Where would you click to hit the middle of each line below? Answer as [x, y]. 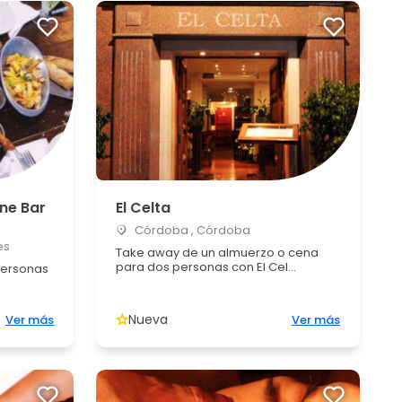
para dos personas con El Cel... [206, 267]
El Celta [144, 208]
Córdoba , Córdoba [192, 230]
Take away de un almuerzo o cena [218, 253]
